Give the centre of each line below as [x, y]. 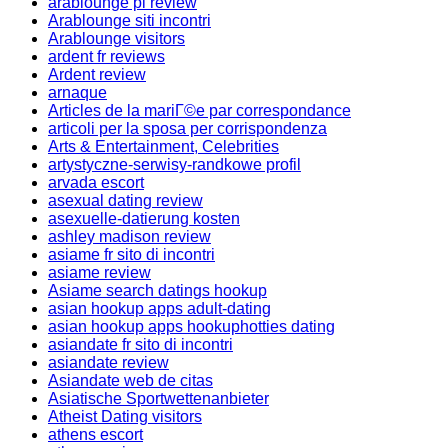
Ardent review [97, 74]
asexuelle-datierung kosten [144, 218]
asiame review [99, 272]
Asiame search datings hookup [157, 290]
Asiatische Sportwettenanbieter [158, 398]
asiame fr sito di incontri [131, 254]
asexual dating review [125, 200]
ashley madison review [129, 236]
